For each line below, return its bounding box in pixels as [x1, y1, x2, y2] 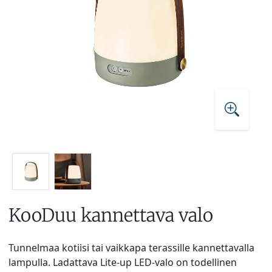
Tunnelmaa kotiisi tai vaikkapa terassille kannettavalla [8, 240, 254, 254]
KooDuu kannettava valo [8, 203, 213, 226]
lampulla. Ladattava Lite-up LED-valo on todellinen [8, 255, 237, 269]
